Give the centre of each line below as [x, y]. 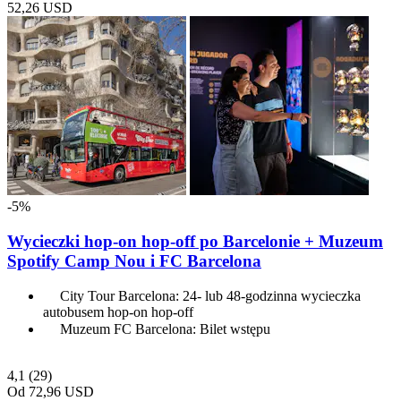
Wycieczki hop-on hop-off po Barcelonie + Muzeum [195, 241]
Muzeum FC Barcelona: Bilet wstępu [165, 329]
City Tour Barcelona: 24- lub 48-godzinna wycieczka [210, 296]
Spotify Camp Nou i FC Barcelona [134, 260]
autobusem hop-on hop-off [118, 312]
